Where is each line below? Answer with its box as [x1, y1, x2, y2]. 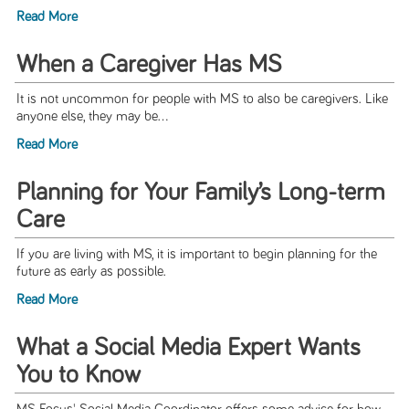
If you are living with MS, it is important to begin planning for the [16, 247, 377, 262]
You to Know [16, 362, 141, 389]
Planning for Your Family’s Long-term [16, 180, 384, 206]
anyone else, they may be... [16, 110, 168, 124]
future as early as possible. [16, 265, 166, 279]
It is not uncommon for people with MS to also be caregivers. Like [16, 92, 388, 107]
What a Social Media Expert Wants [16, 335, 361, 362]
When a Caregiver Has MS [16, 52, 282, 79]
